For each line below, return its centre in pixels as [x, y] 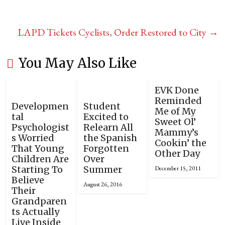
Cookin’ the [180, 143]
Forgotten [106, 148]
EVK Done [177, 90]
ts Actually [36, 212]
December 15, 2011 [178, 168]
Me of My [175, 111]
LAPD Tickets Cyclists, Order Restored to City [113, 32]
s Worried [33, 138]
